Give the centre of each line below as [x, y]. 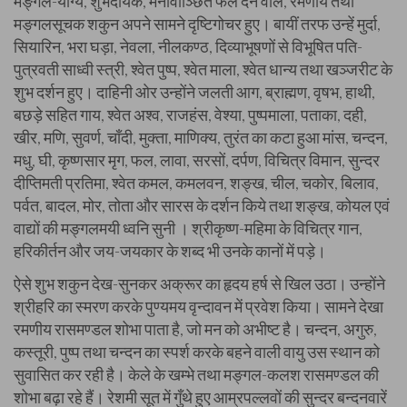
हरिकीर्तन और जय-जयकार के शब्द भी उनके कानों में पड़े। [170, 251]
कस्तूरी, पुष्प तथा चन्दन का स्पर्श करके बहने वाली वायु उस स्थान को [197, 352]
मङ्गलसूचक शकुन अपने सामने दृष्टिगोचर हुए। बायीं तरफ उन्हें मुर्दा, [197, 24]
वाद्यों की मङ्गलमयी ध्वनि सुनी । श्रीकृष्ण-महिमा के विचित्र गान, [188, 228]
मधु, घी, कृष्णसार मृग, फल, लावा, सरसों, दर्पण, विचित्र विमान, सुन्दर [197, 160]
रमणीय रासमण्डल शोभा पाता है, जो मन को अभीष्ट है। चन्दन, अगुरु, [195, 329]
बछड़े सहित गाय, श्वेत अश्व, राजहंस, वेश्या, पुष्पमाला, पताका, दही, [190, 114]
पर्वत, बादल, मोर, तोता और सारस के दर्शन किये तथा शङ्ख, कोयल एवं [202, 205]
